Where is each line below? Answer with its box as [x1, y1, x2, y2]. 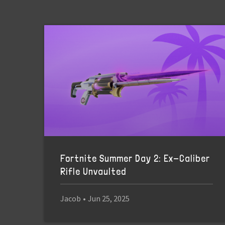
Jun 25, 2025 [88, 193, 130, 204]
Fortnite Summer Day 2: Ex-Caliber [60, 152, 210, 164]
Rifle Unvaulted [60, 165, 126, 177]
